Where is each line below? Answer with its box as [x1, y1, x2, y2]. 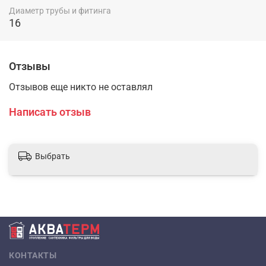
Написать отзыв [9, 106, 91, 119]
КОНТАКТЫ [9, 251, 56, 261]
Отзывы [9, 60, 50, 73]
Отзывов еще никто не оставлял [9, 81, 153, 93]
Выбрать [35, 151, 70, 161]
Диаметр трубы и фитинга [9, 6, 111, 16]
